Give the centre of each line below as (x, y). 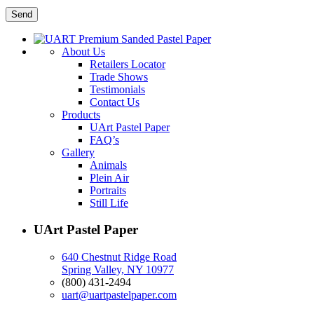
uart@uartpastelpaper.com (119, 295)
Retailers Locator (128, 64)
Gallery (78, 152)
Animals (108, 165)
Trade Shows (119, 76)
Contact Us (115, 102)
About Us (83, 51)
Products (81, 114)
